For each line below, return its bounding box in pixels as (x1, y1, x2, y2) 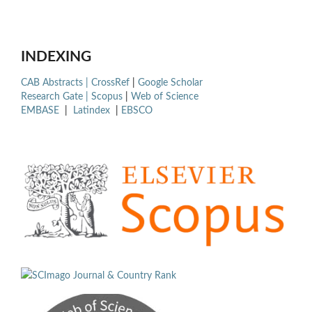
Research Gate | (21, 92, 91, 102)
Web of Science (131, 92, 198, 102)
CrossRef (91, 78, 130, 88)
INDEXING (21, 49, 91, 64)
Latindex (73, 106, 113, 116)
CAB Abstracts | (21, 78, 91, 88)
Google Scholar (138, 78, 203, 88)
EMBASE (21, 106, 62, 116)
